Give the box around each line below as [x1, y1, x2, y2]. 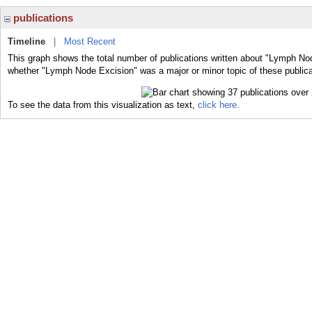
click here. [198, 99, 240, 110]
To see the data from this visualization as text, [8, 99, 198, 110]
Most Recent [64, 36, 116, 47]
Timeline [8, 36, 45, 47]
